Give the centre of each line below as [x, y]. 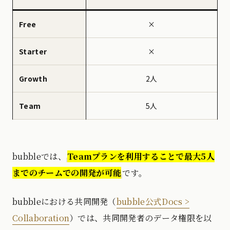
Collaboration [41, 218]
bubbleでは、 [39, 157]
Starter [33, 52]
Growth [33, 79]
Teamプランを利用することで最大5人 [141, 157]
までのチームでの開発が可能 [67, 173]
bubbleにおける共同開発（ [64, 202]
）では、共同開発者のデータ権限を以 [141, 218]
